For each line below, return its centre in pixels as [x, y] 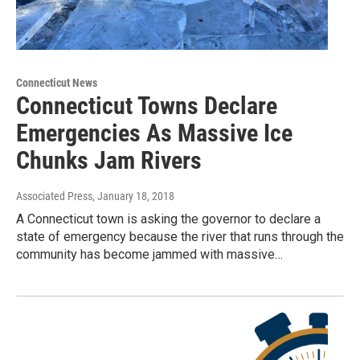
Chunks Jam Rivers [109, 161]
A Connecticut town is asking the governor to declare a [168, 219]
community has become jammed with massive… [149, 255]
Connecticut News [57, 83]
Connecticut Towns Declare [147, 106]
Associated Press [54, 196]
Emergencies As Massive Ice [154, 133]
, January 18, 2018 [133, 196]
